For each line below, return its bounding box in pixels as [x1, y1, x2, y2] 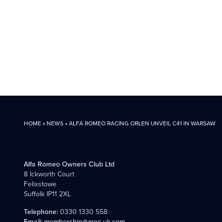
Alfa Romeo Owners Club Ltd [24, 159, 114, 169]
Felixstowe [24, 179, 56, 189]
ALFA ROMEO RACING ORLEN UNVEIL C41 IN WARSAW [69, 119, 216, 127]
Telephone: [24, 207, 58, 217]
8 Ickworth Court [24, 169, 74, 179]
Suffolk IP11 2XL [24, 189, 71, 199]
